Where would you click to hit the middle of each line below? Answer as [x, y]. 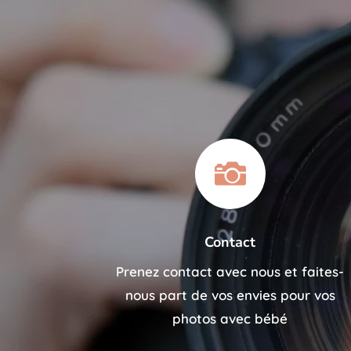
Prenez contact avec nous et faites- [230, 272]
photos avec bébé [230, 319]
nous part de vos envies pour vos [230, 295]
